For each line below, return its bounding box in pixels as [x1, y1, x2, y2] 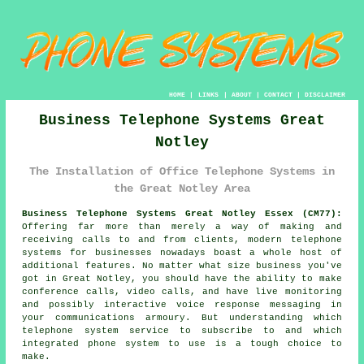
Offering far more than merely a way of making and [22, 221, 342, 232]
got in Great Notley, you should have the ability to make [22, 273, 342, 284]
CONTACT [263, 91, 292, 99]
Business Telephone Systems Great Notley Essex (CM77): [22, 208, 342, 219]
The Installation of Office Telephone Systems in [29, 165, 335, 179]
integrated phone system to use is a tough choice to [22, 338, 342, 349]
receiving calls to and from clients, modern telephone [22, 234, 342, 245]
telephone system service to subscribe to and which [22, 325, 342, 336]
